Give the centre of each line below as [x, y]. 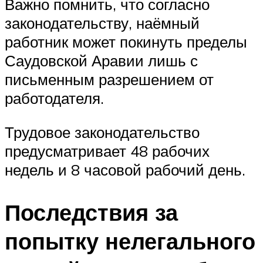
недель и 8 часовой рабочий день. [125, 169]
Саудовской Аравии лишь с [101, 61]
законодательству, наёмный [102, 23]
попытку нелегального [130, 241]
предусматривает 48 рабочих [107, 151]
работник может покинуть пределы [126, 42]
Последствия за [91, 212]
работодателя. [54, 98]
